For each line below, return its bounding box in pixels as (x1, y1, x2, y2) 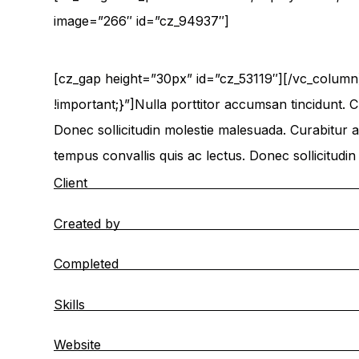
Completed (54, 256, 119, 272)
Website (54, 337, 102, 353)
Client (54, 175, 88, 192)
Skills (54, 296, 86, 313)
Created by (54, 215, 121, 232)
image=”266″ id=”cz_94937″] (54, 13, 230, 29)
